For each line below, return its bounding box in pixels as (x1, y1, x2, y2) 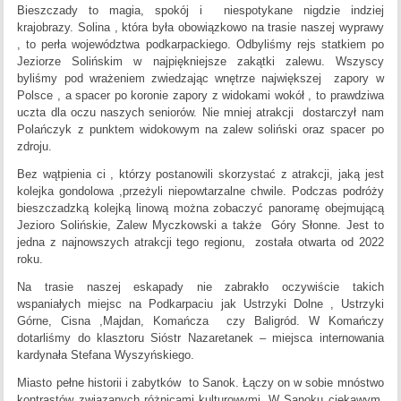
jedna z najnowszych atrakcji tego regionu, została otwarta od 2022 (17, 235, 384, 250)
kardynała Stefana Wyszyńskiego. (17, 348, 195, 363)
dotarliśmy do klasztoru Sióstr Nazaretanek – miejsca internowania (17, 331, 384, 346)
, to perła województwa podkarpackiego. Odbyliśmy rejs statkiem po (17, 38, 384, 52)
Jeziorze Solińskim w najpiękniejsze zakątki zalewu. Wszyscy (17, 55, 384, 69)
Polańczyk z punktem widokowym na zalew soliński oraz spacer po (17, 123, 384, 137)
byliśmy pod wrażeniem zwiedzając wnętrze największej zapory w (17, 72, 384, 86)
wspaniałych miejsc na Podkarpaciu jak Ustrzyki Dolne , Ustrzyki (17, 297, 384, 311)
